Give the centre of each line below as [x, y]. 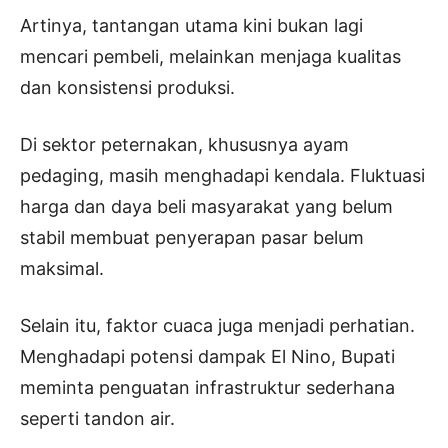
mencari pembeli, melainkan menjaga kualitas [210, 57]
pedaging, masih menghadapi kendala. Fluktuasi [222, 176]
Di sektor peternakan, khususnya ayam [184, 145]
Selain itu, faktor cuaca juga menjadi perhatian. [217, 326]
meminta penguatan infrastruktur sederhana [207, 388]
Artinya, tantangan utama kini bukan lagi [191, 26]
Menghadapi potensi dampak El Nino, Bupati [207, 357]
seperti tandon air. [97, 419]
